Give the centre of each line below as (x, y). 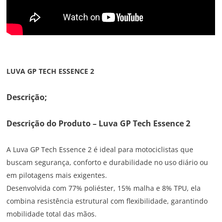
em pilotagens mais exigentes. (58, 175)
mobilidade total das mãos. (52, 214)
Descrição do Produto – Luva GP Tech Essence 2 (99, 124)
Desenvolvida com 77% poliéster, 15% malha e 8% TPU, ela (104, 188)
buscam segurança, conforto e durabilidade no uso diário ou (108, 163)
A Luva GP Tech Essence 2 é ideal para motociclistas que (100, 150)
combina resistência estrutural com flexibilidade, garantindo (107, 201)
